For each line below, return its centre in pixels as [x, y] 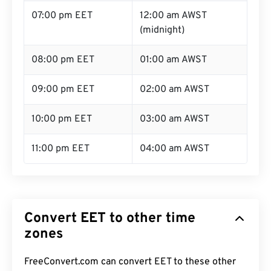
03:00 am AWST [175, 119]
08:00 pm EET [63, 60]
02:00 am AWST [175, 90]
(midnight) [162, 30]
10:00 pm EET [62, 119]
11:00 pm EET [60, 149]
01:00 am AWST [173, 60]
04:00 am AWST [175, 149]
